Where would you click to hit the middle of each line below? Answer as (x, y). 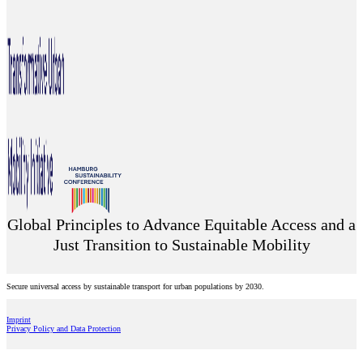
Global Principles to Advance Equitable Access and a (181, 225)
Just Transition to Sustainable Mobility (181, 246)
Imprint (19, 319)
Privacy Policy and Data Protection (64, 328)
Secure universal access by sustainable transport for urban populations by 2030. (135, 286)
